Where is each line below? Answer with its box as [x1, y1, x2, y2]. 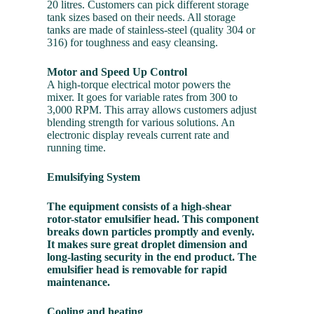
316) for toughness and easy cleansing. [47, 36, 219, 49]
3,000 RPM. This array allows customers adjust [47, 104, 257, 116]
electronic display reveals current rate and [47, 129, 230, 142]
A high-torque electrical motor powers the [47, 78, 231, 91]
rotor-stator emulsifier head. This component [47, 213, 259, 226]
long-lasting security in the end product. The [47, 251, 257, 264]
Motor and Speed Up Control [47, 66, 188, 78]
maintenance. [47, 276, 111, 289]
